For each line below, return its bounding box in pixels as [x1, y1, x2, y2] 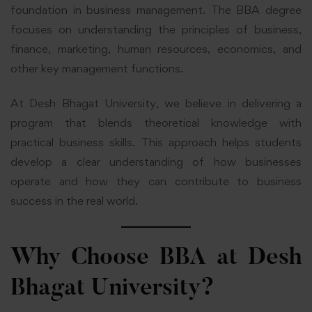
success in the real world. [10, 194, 138, 208]
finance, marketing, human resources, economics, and [10, 41, 302, 56]
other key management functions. [10, 61, 183, 75]
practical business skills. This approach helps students [10, 135, 302, 150]
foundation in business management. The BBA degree [10, 2, 302, 17]
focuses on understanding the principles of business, [10, 22, 302, 36]
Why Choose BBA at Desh [10, 247, 302, 271]
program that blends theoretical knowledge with [10, 116, 302, 130]
